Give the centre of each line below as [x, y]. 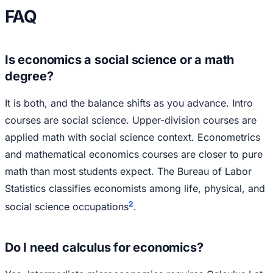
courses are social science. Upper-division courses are [131, 120]
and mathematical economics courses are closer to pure [134, 154]
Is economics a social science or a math [120, 60]
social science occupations [67, 207]
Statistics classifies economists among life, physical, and [135, 189]
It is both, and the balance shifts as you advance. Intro [129, 103]
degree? [29, 76]
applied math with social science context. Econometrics [133, 137]
